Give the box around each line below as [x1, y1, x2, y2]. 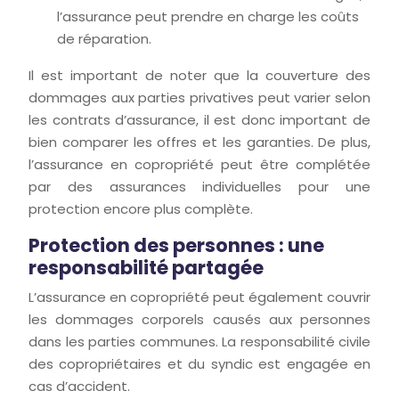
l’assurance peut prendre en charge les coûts [57, 7, 359, 26]
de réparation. [57, 29, 151, 48]
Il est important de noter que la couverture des [28, 66, 370, 85]
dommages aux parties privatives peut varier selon [28, 88, 370, 107]
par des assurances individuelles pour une [28, 177, 370, 196]
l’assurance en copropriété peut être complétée [28, 155, 370, 174]
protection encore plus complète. [28, 199, 253, 218]
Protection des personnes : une [28, 232, 324, 258]
